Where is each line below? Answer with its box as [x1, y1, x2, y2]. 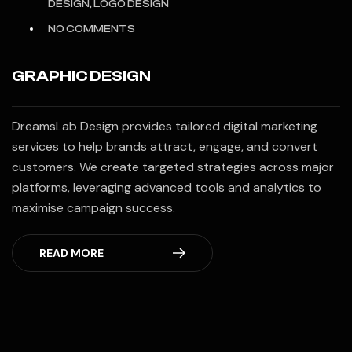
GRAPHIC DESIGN [12, 67, 151, 86]
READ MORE [39, 246, 104, 261]
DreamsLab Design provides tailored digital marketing [12, 118, 317, 135]
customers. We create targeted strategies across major [12, 159, 334, 176]
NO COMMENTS [48, 23, 135, 36]
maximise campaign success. [12, 200, 175, 217]
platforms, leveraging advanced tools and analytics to [12, 179, 321, 196]
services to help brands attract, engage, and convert [12, 138, 317, 156]
